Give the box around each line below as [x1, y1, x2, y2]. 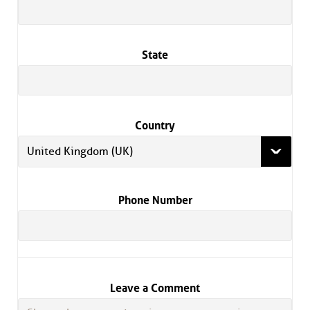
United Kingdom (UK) [27, 145, 133, 159]
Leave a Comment [110, 277, 200, 296]
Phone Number [118, 190, 192, 208]
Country [135, 115, 175, 134]
